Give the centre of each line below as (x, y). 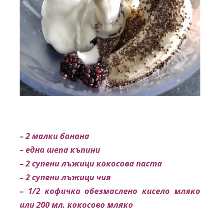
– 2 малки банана (55, 136)
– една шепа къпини (60, 150)
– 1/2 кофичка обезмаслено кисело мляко (110, 191)
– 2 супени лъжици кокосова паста (91, 164)
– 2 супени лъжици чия (65, 177)
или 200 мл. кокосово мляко (76, 205)
